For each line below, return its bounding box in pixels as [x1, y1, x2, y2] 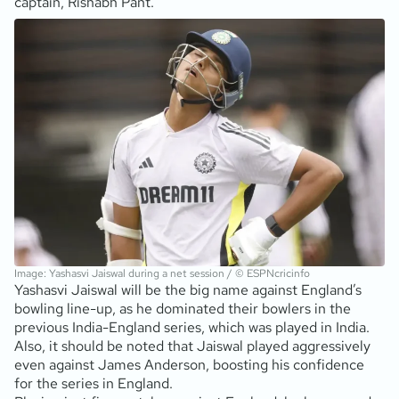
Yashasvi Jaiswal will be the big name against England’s [14, 280, 362, 299]
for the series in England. [14, 373, 173, 393]
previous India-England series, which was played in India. [14, 317, 370, 337]
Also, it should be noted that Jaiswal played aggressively [14, 336, 370, 355]
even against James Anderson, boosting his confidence [14, 354, 364, 374]
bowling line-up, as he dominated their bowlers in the [14, 298, 351, 318]
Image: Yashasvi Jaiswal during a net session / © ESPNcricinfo [14, 265, 310, 281]
